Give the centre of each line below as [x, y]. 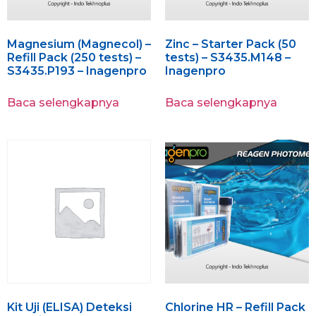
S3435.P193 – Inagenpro [77, 71]
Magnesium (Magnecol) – [79, 44]
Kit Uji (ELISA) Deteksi [69, 308]
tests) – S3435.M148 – [228, 58]
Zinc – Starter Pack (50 [231, 44]
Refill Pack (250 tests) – [74, 58]
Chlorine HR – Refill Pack [235, 308]
